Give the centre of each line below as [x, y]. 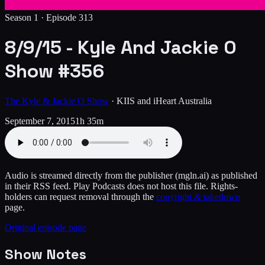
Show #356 [54, 71]
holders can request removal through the [79, 196]
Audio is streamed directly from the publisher [89, 175]
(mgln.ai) [191, 175]
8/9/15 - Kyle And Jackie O [121, 48]
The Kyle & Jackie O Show [57, 101]
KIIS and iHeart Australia [164, 101]
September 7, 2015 [40, 121]
